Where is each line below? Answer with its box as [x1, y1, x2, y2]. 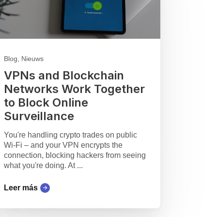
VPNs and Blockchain [3, 68, 124, 83]
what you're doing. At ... [3, 161, 83, 170]
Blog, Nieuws [3, 55, 44, 63]
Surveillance [3, 109, 74, 124]
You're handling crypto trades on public [3, 131, 137, 139]
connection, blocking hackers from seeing [3, 151, 146, 160]
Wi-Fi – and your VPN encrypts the [3, 141, 123, 150]
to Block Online [3, 95, 88, 110]
